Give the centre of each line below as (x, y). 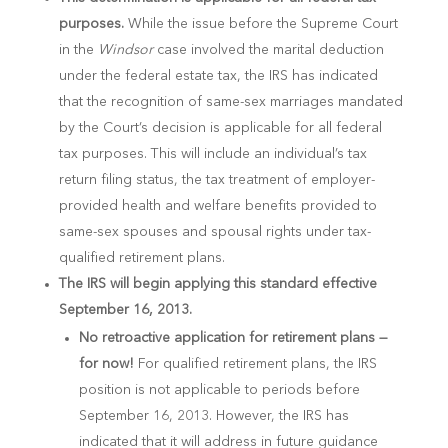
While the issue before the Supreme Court (260, 23)
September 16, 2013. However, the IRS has (213, 415)
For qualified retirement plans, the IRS (255, 363)
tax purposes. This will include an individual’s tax (212, 153)
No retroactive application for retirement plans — (232, 337)
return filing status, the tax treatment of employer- (216, 179)
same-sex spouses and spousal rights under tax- (214, 231)
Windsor (125, 49)
